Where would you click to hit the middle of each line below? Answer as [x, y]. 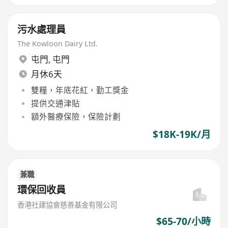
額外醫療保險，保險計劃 [76, 117]
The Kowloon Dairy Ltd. [58, 43]
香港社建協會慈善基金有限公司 [67, 205]
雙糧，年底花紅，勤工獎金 [80, 90]
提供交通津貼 [55, 104]
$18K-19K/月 [181, 135]
